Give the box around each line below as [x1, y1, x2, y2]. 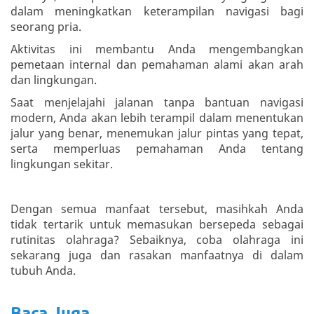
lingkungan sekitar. [11, 156, 113, 172]
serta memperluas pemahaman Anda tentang [11, 141, 303, 157]
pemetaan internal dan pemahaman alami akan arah [11, 57, 303, 73]
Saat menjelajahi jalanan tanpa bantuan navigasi [11, 95, 303, 111]
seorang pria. [11, 19, 84, 35]
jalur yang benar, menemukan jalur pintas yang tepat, [11, 125, 303, 142]
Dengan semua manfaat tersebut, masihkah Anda [11, 201, 303, 217]
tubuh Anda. [11, 263, 76, 279]
